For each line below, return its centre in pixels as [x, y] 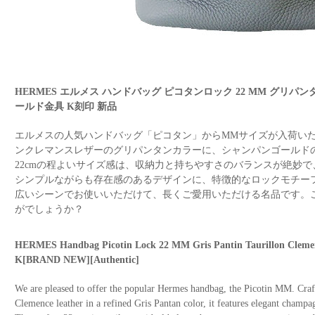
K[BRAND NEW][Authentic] [77, 260]
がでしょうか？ [49, 209]
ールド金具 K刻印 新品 [66, 107]
